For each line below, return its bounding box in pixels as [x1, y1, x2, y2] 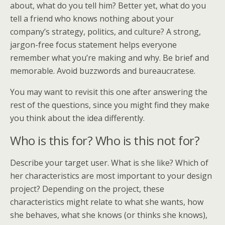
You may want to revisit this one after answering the [10, 86, 207, 97]
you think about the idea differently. [10, 113, 145, 124]
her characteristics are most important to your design [10, 170, 212, 181]
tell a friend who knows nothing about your [10, 13, 174, 24]
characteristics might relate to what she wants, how [10, 196, 203, 207]
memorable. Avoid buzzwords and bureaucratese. [10, 65, 195, 76]
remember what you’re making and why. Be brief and [10, 52, 209, 63]
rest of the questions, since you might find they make [10, 99, 209, 110]
